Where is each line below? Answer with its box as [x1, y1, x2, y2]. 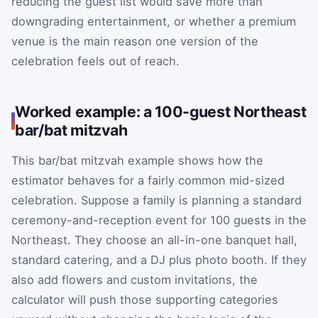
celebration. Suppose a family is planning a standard [11, 193, 302, 208]
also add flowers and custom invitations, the [11, 273, 258, 287]
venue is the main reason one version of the [11, 34, 258, 49]
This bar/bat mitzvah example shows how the [11, 153, 263, 168]
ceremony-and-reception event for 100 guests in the [11, 213, 307, 228]
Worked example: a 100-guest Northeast [15, 102, 307, 121]
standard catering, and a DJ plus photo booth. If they [11, 253, 307, 268]
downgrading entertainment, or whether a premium [11, 14, 296, 29]
